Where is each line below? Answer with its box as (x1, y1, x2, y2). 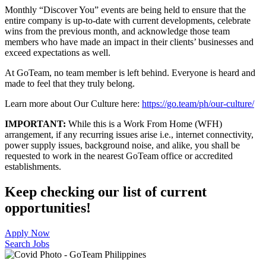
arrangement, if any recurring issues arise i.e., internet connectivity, (5, 129, 254, 140)
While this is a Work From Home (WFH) (66, 118, 222, 129)
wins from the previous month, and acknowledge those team (5, 26, 230, 36)
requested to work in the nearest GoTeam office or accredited (5, 150, 233, 161)
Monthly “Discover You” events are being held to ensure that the (5, 4, 246, 15)
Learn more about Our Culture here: (5, 98, 142, 109)
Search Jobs (5, 238, 49, 249)
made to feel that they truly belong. (5, 78, 135, 88)
